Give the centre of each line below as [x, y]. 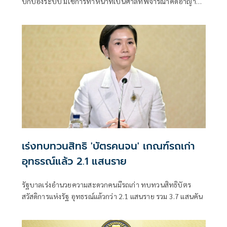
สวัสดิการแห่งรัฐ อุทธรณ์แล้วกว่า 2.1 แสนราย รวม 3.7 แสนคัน [112, 196]
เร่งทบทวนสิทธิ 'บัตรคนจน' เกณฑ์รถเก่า [108, 146]
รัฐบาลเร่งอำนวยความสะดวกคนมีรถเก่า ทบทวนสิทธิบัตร [106, 185]
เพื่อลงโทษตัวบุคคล [51, 13]
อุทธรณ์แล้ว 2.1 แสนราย [74, 161]
